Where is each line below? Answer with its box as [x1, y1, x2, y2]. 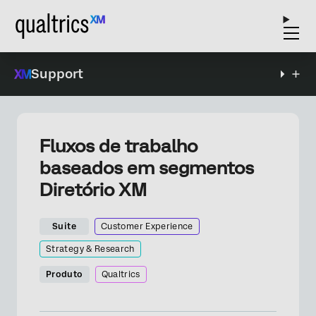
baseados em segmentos [39, 157, 254, 178]
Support [31, 66, 83, 81]
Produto [46, 269, 83, 279]
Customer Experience [101, 221, 193, 231]
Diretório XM [39, 179, 147, 200]
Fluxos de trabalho [39, 135, 197, 157]
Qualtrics [101, 269, 140, 279]
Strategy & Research [46, 244, 135, 254]
